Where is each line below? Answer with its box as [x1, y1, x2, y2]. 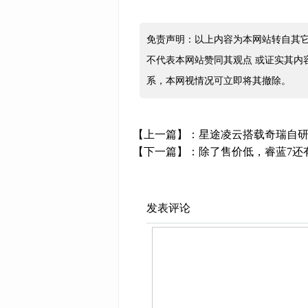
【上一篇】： [133, 129, 199, 140]
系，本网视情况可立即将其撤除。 [146, 76, 291, 86]
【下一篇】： [133, 146, 199, 157]
